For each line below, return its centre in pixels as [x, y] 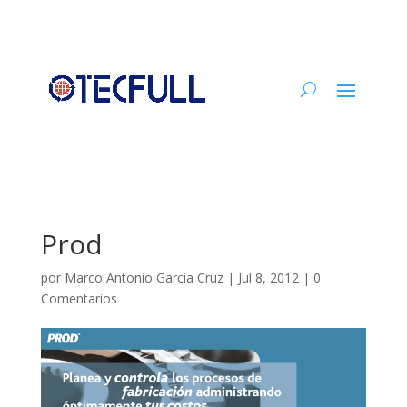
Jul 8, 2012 [268, 278]
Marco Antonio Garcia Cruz [144, 278]
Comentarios [79, 298]
